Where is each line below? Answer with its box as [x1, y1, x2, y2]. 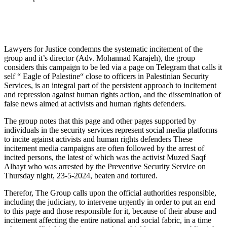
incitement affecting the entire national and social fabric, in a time [4, 216, 211, 225]
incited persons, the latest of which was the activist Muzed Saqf [4, 153, 206, 162]
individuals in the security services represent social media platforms [4, 126, 217, 135]
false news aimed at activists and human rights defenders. [4, 99, 186, 108]
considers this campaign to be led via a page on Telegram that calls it [4, 63, 222, 72]
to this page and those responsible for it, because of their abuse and [4, 207, 216, 216]
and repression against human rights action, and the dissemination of [4, 90, 221, 99]
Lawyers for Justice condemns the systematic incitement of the [4, 45, 203, 54]
